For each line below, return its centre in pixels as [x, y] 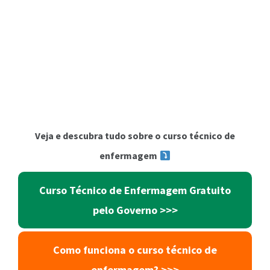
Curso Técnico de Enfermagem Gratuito [135, 190]
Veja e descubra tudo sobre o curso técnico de [135, 136]
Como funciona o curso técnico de [135, 250]
